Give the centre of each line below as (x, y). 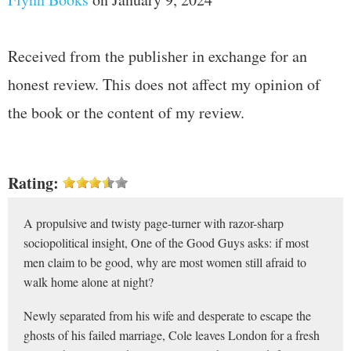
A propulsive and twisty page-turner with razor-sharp (154, 223)
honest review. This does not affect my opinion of (164, 84)
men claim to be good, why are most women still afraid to (165, 262)
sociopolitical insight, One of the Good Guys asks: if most (166, 242)
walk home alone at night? (89, 281)
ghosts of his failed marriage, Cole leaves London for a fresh (172, 335)
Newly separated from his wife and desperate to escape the (167, 315)
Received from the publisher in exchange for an (157, 56)
